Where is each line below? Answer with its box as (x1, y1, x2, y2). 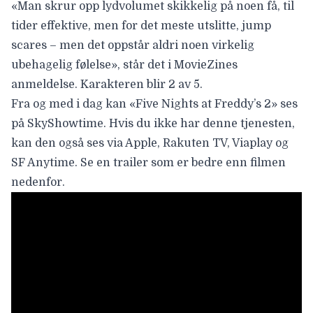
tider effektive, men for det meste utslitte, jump (11, 20, 271, 33)
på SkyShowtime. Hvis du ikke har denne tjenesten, (11, 117, 295, 131)
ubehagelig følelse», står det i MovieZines (11, 59, 238, 72)
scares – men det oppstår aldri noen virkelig (11, 39, 254, 52)
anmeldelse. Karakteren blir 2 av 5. (11, 78, 203, 92)
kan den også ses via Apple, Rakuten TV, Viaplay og (11, 137, 289, 150)
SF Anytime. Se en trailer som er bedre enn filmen (11, 156, 286, 170)
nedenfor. (11, 176, 65, 189)
